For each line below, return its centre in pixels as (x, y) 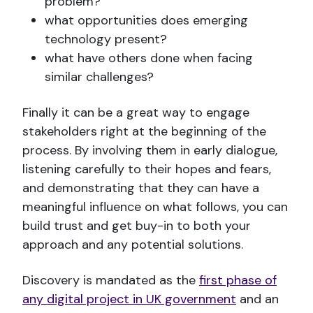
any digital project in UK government (129, 299)
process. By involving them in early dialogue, (150, 151)
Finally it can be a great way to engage (136, 113)
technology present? (106, 39)
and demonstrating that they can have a (141, 188)
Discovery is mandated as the (111, 281)
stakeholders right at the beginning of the (144, 132)
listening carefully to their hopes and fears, (147, 169)
